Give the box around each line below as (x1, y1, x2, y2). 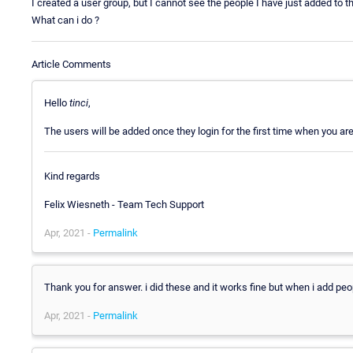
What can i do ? (32, 13, 99, 26)
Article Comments (32, 58, 111, 70)
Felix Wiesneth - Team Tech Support (44, 199, 204, 211)
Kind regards (44, 170, 100, 183)
